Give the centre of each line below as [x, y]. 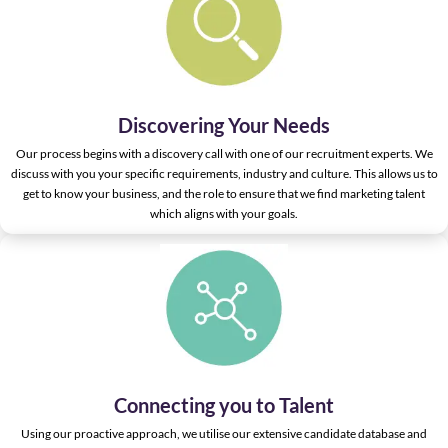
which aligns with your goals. [224, 213]
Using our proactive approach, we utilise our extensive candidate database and [224, 434]
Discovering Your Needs [224, 124]
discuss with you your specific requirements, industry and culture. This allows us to [224, 173]
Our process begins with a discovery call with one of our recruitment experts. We [224, 153]
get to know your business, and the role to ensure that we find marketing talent [224, 193]
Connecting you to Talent [224, 405]
